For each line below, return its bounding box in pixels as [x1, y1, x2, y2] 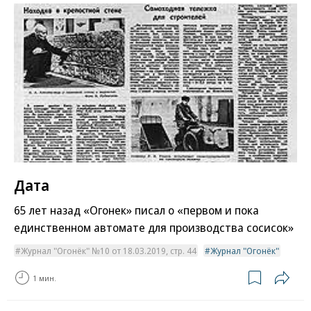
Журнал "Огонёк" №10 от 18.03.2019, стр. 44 [21, 244, 196, 258]
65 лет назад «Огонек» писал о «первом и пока [14, 202, 259, 219]
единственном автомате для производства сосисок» [14, 219, 294, 236]
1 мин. [33, 272, 56, 283]
